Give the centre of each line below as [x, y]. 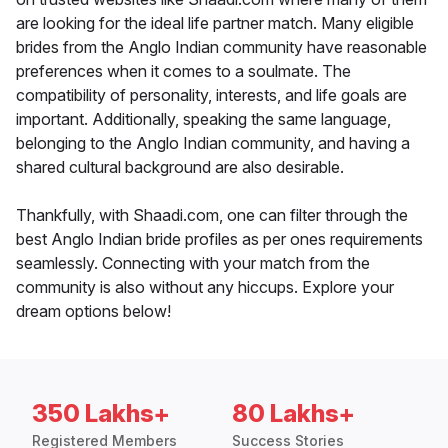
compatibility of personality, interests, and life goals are [211, 95]
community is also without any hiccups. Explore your [205, 287]
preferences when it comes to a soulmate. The [183, 71]
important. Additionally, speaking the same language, [203, 119]
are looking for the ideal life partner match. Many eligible [215, 23]
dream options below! [93, 311]
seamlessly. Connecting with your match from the [193, 263]
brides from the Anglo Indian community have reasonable [221, 47]
